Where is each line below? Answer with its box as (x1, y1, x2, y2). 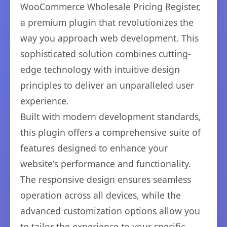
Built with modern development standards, (20, 110, 201, 123)
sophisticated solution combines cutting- (20, 48, 191, 60)
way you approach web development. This (20, 32, 199, 44)
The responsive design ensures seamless (20, 173, 191, 185)
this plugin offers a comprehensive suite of (20, 126, 201, 138)
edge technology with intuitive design (20, 63, 180, 75)
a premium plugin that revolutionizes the (20, 16, 194, 28)
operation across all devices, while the (20, 189, 181, 201)
